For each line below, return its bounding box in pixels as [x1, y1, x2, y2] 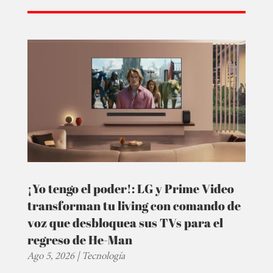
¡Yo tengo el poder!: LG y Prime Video [27, 180, 234, 197]
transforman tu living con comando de [27, 197, 241, 214]
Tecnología [81, 248, 125, 264]
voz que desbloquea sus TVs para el [27, 214, 223, 232]
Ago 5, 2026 [27, 248, 74, 264]
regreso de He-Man [27, 232, 132, 249]
